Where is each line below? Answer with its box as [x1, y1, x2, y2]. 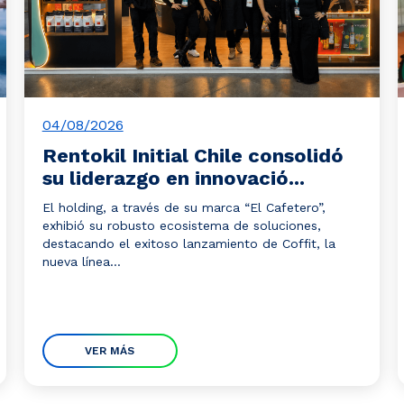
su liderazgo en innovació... [41, 167, 305, 189]
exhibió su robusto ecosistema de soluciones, [41, 218, 321, 233]
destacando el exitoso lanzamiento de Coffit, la [41, 236, 335, 251]
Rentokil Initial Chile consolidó [41, 144, 344, 167]
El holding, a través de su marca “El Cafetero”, [41, 200, 326, 215]
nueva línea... [41, 254, 121, 269]
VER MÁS [85, 344, 135, 357]
